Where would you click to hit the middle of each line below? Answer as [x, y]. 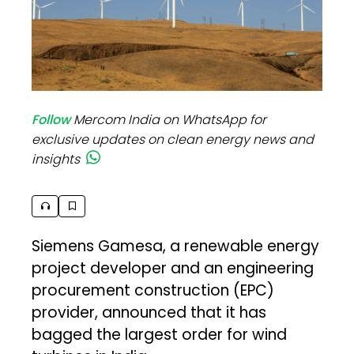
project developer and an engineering [173, 268]
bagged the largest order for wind [160, 334]
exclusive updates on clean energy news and [173, 139]
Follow [51, 119]
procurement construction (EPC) [153, 290]
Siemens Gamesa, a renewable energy [176, 246]
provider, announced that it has [149, 312]
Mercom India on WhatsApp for [170, 119]
